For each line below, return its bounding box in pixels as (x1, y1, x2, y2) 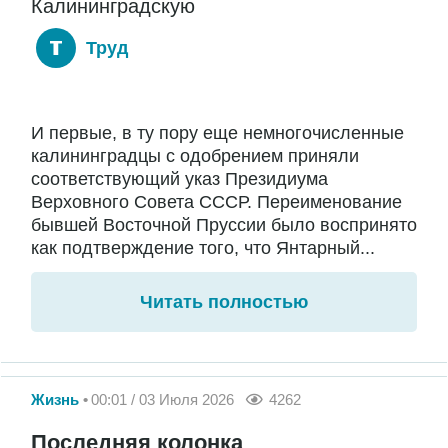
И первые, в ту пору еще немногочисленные (31, 123, 404, 144)
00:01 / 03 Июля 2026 (91, 390, 234, 408)
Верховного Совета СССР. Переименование (31, 192, 402, 213)
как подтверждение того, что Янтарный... (31, 238, 375, 259)
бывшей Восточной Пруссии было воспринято (31, 215, 417, 236)
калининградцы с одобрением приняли (31, 146, 359, 167)
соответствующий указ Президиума (31, 169, 328, 190)
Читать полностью (140, 292, 308, 313)
